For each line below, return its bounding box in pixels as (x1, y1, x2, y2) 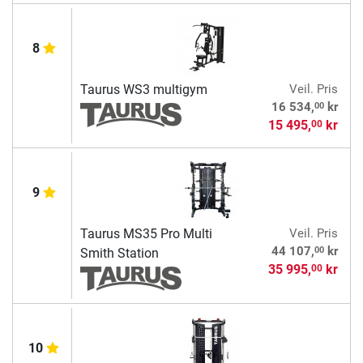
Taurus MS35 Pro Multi (79, 226, 212, 242)
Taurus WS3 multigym (79, 82, 207, 98)
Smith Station (79, 246, 159, 262)
